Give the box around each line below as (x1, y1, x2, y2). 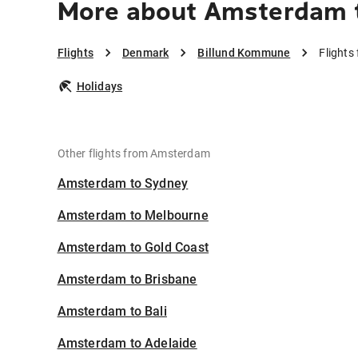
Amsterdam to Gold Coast (57, 240, 209, 256)
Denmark (121, 46, 169, 60)
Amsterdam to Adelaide (57, 336, 197, 352)
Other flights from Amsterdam (57, 147, 211, 161)
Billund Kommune (197, 46, 291, 60)
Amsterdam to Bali (57, 304, 167, 320)
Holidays (76, 80, 123, 93)
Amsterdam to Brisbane (57, 272, 197, 288)
